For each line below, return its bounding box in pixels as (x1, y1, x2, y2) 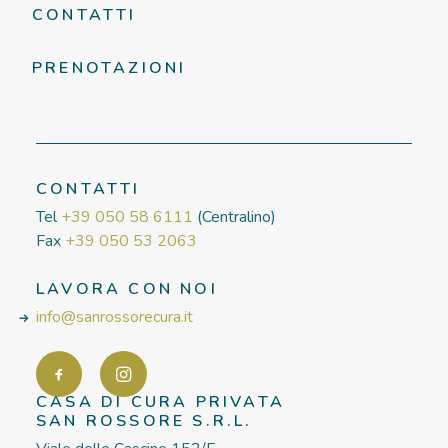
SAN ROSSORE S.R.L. (36, 410, 253, 432)
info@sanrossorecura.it (36, 306, 193, 328)
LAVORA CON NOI (36, 278, 218, 300)
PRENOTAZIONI (32, 57, 187, 79)
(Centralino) (193, 206, 276, 228)
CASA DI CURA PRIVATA (36, 391, 285, 413)
